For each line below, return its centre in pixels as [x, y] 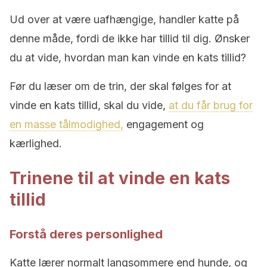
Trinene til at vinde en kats [120, 178]
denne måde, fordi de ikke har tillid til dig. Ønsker [130, 38]
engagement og [164, 124]
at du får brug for [211, 105]
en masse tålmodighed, [66, 124]
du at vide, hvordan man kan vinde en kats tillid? [128, 58]
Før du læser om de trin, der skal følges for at [120, 86]
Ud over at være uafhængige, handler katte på [124, 19]
